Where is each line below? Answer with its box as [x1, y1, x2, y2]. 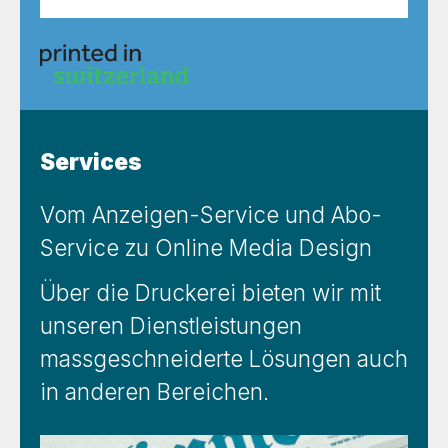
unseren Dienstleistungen [40, 311, 302, 339]
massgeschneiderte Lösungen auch [40, 344, 408, 372]
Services [40, 147, 142, 175]
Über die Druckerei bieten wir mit [40, 278, 381, 306]
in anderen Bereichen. [40, 377, 269, 405]
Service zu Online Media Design [40, 233, 372, 261]
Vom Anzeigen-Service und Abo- [40, 200, 382, 228]
